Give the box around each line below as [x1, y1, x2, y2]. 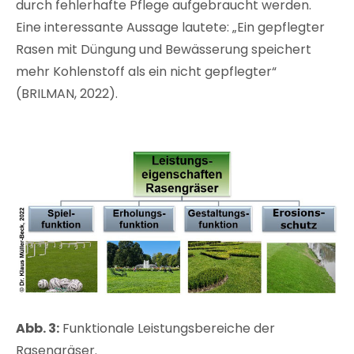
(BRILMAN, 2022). [16, 84, 118, 103]
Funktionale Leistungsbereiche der [59, 318, 275, 337]
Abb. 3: [16, 318, 59, 337]
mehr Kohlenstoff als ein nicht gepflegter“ [16, 62, 277, 81]
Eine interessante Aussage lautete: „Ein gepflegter [16, 17, 325, 36]
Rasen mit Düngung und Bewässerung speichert [16, 40, 311, 58]
